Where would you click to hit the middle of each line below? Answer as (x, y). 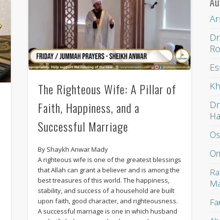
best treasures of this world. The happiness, (103, 180)
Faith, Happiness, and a (88, 108)
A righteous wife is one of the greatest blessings (109, 160)
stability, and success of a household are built (106, 191)
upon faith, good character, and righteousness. (108, 201)
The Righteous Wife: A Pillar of (107, 89)
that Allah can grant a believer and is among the (109, 170)
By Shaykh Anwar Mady (73, 150)
